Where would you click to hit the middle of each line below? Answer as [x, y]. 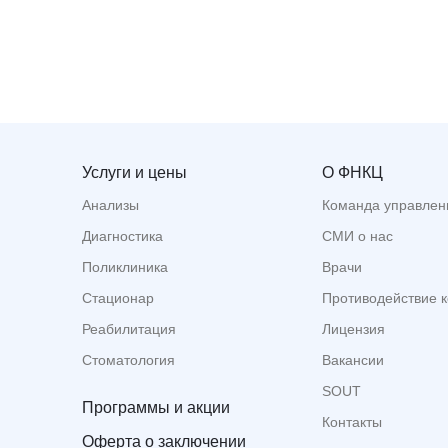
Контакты [352, 422]
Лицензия [353, 329]
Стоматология [128, 360]
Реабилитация [129, 329]
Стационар [118, 298]
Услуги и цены [134, 173]
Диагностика [122, 236]
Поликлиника [125, 267]
